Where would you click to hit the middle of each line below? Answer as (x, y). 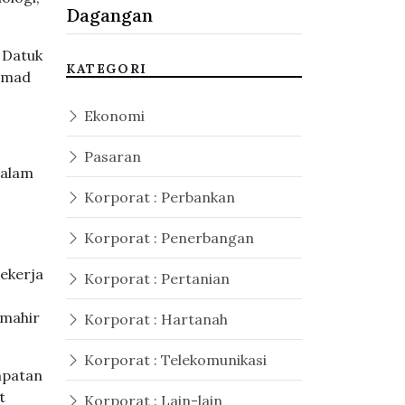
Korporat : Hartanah (154, 319)
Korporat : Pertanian (155, 278)
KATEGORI (107, 69)
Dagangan (109, 15)
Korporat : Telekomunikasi (174, 360)
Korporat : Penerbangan (167, 238)
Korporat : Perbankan (158, 197)
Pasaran (111, 156)
